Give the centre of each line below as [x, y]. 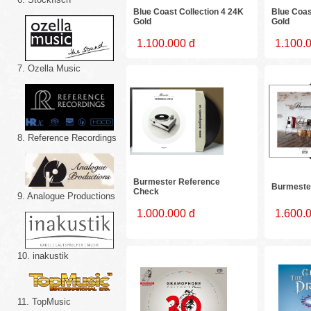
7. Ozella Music [49, 69]
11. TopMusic [44, 301]
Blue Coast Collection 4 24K [189, 12]
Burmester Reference [177, 182]
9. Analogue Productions [66, 196]
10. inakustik [43, 255]
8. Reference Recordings [67, 138]
